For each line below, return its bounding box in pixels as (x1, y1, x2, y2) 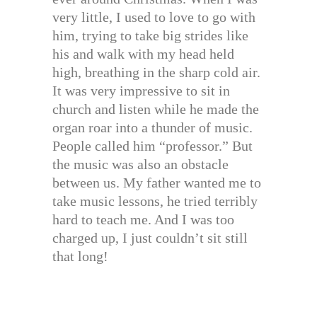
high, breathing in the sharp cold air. (52, 64, 260, 81)
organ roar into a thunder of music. (52, 120, 253, 136)
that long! (52, 248, 108, 265)
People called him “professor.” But (52, 138, 253, 154)
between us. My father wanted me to (52, 175, 261, 191)
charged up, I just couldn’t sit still (52, 230, 248, 246)
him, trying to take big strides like (52, 28, 248, 44)
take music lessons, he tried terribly (52, 193, 258, 209)
